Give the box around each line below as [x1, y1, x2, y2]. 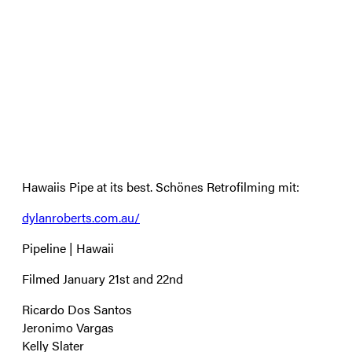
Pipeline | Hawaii [22, 238, 114, 257]
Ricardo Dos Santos [22, 299, 132, 318]
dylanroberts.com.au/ [22, 207, 140, 226]
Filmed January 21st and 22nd [22, 269, 183, 288]
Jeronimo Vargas [22, 317, 114, 336]
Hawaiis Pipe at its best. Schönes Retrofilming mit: [22, 177, 299, 196]
